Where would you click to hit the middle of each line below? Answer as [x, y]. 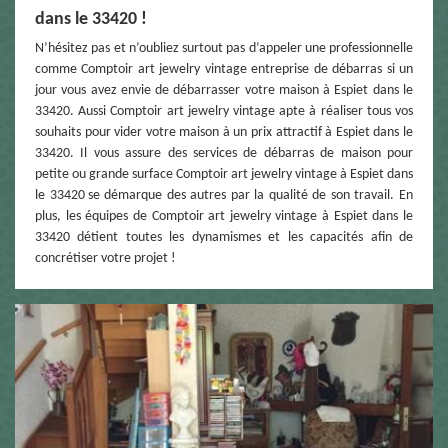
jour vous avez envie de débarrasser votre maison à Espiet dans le [224, 90]
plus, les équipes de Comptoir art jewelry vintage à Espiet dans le [224, 216]
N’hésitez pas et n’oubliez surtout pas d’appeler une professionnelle [224, 48]
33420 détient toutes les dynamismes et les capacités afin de [224, 237]
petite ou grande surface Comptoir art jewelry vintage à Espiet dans [224, 174]
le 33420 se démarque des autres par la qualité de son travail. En [224, 195]
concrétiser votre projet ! [105, 258]
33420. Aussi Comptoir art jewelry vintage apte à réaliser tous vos [224, 111]
